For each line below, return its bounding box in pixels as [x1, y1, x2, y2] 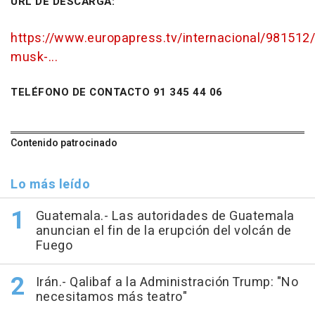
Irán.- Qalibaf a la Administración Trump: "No [35, 273, 298, 292]
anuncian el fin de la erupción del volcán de [35, 221, 292, 241]
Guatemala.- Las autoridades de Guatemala [35, 207, 295, 226]
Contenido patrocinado [11, 136, 117, 151]
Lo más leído [11, 175, 90, 195]
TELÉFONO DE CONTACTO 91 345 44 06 [11, 84, 223, 101]
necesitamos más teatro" [35, 288, 187, 307]
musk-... [11, 48, 58, 67]
